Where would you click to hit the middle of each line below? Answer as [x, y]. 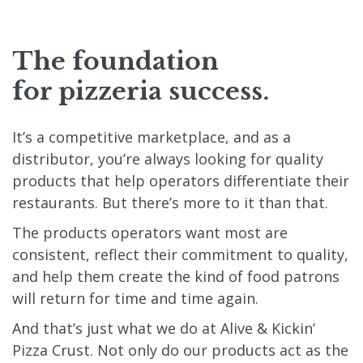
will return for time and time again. [135, 298]
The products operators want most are [150, 232]
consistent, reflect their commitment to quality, [180, 254]
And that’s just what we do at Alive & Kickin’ [164, 328]
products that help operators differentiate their [181, 180]
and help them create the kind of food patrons [176, 276]
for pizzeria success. [141, 91]
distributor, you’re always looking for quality [168, 158]
